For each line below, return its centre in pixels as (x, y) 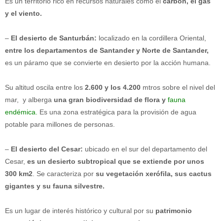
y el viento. (23, 13)
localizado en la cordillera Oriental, (151, 38)
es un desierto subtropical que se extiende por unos (116, 161)
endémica (20, 112)
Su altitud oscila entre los (45, 87)
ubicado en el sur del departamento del (145, 149)
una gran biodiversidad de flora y (111, 99)
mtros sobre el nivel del (178, 87)
